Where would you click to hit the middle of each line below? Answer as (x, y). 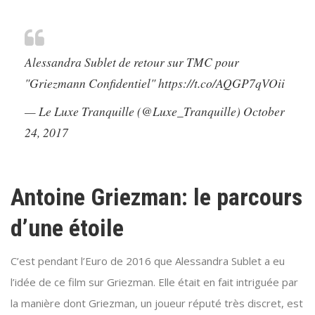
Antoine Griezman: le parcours (156, 197)
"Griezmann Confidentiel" (91, 83)
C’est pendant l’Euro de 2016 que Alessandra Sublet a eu (148, 261)
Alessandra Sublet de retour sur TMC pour (132, 62)
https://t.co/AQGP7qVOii (221, 83)
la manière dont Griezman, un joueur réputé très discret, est (157, 303)
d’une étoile (67, 228)
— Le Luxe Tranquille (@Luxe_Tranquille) (134, 111)
